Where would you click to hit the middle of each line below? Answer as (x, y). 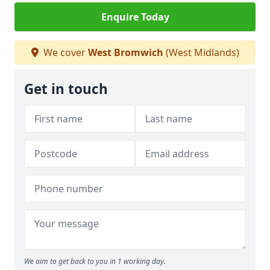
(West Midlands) (201, 52)
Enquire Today (135, 17)
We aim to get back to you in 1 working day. (95, 261)
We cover (64, 52)
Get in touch (66, 89)
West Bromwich (125, 52)
